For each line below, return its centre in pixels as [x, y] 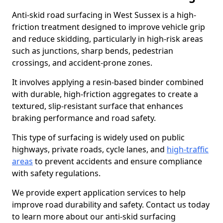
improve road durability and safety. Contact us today [111, 205]
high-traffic [188, 149]
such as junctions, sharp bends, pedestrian [93, 51]
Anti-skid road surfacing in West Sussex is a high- [104, 15]
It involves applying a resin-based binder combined [108, 82]
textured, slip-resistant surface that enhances [98, 106]
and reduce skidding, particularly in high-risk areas [108, 39]
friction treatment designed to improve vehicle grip [109, 27]
